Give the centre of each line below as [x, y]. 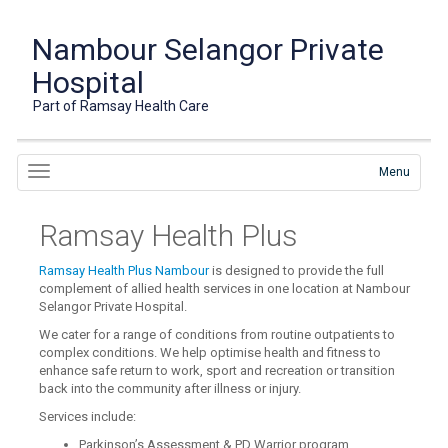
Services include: [88, 416]
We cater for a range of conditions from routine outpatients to [217, 334]
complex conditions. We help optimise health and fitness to [210, 352]
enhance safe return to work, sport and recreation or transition [217, 370]
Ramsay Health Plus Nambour [124, 270]
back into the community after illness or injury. [170, 388]
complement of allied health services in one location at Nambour [225, 288]
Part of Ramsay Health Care [121, 106]
